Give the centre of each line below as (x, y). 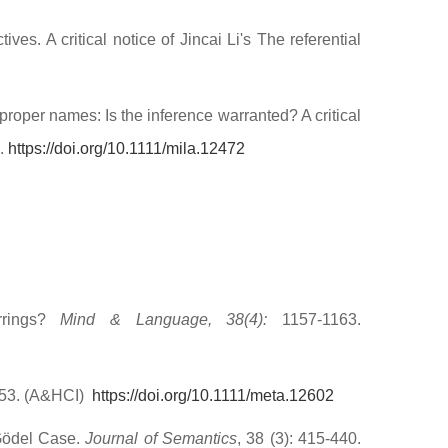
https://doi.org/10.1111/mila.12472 (126, 148)
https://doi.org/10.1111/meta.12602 (213, 395)
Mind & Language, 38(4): (171, 319)
